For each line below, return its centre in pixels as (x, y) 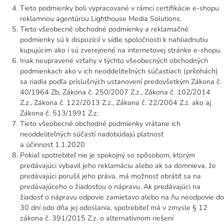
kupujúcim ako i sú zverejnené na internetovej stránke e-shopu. (121, 50)
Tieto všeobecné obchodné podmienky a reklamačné (104, 29)
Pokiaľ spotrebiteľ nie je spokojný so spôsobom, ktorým (107, 155)
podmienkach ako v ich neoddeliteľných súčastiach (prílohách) (119, 71)
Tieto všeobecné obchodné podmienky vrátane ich (100, 124)
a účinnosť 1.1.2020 (52, 145)
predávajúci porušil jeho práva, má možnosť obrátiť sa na (110, 176)
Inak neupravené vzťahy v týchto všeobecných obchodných (114, 61)
